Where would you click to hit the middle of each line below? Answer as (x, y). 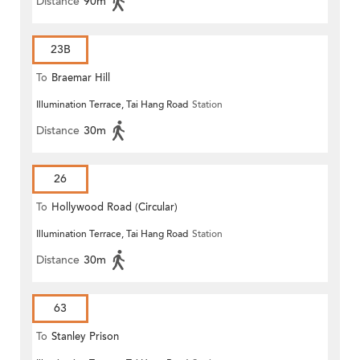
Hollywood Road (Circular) (115, 208)
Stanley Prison (85, 337)
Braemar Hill (81, 78)
